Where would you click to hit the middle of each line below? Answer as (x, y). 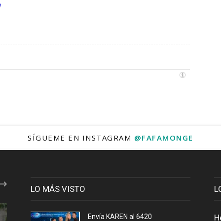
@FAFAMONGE (164, 137)
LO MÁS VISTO (58, 189)
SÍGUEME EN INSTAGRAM (81, 137)
